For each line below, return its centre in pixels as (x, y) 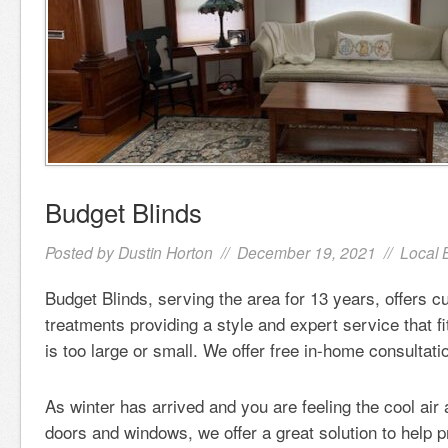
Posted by (81, 252)
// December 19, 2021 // (306, 252)
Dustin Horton (165, 252)
